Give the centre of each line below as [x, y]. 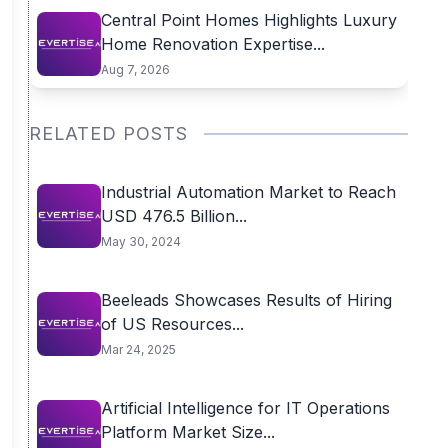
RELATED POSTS [108, 133]
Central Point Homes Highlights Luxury [248, 20]
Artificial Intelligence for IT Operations [245, 408]
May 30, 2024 [140, 241]
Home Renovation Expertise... [212, 44]
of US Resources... [172, 324]
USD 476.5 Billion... [173, 216]
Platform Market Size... [187, 432]
